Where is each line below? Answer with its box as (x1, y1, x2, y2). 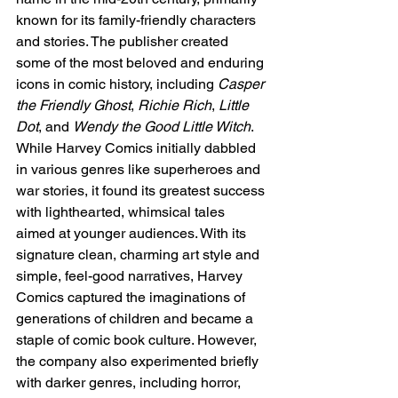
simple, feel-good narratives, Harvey (16, 267, 246, 284)
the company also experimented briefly (16, 352, 262, 370)
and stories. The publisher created (16, 32, 232, 50)
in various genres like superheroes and (16, 160, 264, 178)
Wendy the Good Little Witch (73, 117, 251, 135)
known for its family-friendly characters (16, 11, 259, 28)
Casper (218, 75, 267, 92)
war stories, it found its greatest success (16, 181, 268, 199)
